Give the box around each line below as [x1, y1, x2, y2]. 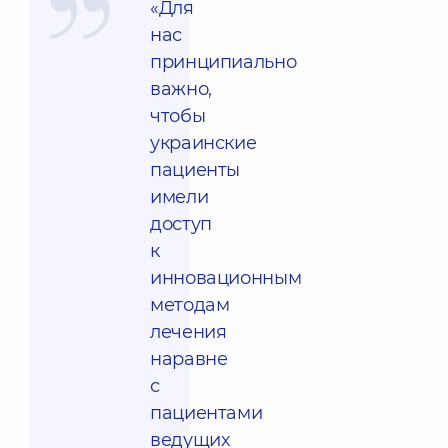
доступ [150, 213, 212, 235]
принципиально [150, 51, 297, 73]
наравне [150, 348, 228, 370]
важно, [150, 78, 212, 100]
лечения [150, 321, 227, 343]
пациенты [150, 159, 241, 181]
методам [150, 294, 230, 316]
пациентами [150, 402, 263, 424]
